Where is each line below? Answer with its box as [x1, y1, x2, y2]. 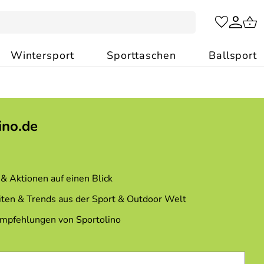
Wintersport [10, 48, 74, 62]
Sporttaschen [106, 48, 176, 62]
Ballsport [209, 48, 257, 62]
